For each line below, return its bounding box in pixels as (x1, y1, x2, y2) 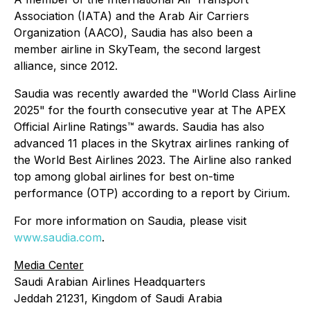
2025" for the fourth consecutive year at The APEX (14, 103, 286, 118)
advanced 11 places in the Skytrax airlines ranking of (14, 136, 289, 151)
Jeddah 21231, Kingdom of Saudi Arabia (14, 291, 222, 306)
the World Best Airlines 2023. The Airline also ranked (14, 153, 291, 167)
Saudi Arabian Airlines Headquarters (14, 275, 206, 289)
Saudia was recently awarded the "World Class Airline (14, 86, 296, 101)
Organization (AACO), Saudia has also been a (14, 26, 253, 40)
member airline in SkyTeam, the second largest (14, 42, 260, 57)
